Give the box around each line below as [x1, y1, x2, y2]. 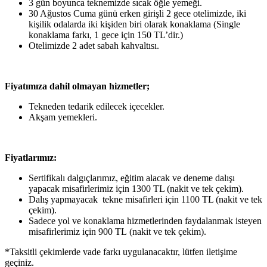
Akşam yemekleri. [29, 111, 97, 122]
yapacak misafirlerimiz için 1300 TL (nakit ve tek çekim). [29, 183, 244, 194]
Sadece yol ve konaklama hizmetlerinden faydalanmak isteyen [29, 215, 262, 226]
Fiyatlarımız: [5, 152, 57, 163]
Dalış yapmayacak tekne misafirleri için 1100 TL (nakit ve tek [29, 194, 262, 204]
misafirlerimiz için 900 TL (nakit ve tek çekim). [29, 226, 206, 237]
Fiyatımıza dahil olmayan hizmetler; [5, 80, 150, 91]
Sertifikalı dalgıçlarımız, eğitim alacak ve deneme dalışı [29, 172, 235, 183]
